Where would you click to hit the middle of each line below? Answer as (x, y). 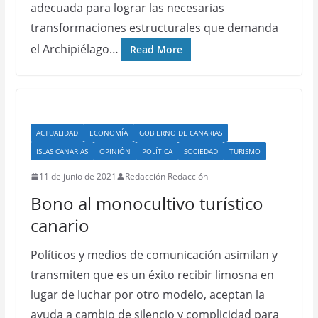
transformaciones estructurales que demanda (154, 28)
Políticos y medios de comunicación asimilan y (154, 255)
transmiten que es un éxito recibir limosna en (152, 275)
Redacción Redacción (166, 176)
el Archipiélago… (74, 49)
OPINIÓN (115, 151)
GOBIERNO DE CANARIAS (180, 133)
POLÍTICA (157, 151)
